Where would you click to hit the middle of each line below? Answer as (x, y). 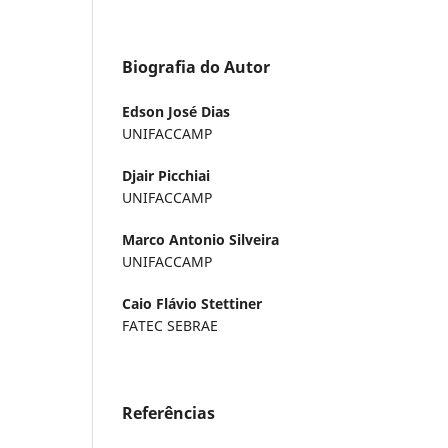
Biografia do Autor (196, 66)
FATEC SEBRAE (170, 325)
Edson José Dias (176, 111)
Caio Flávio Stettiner (192, 303)
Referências (168, 412)
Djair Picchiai (166, 175)
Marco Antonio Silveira (200, 239)
